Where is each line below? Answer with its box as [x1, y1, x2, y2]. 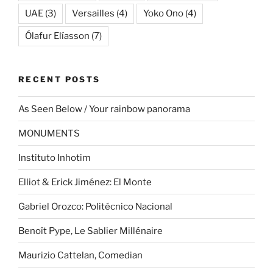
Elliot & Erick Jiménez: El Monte [18, 176, 152, 188]
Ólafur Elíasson [25, 30, 90, 41]
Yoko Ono [143, 7, 183, 19]
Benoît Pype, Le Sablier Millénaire [18, 225, 163, 236]
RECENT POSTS [18, 74, 101, 84]
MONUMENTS [18, 127, 80, 139]
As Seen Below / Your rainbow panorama [18, 103, 190, 115]
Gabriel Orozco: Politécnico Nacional [18, 200, 172, 212]
